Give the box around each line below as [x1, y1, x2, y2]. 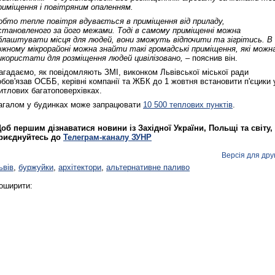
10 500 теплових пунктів [143, 100, 233, 110]
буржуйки [18, 163, 53, 172]
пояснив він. [192, 53, 242, 63]
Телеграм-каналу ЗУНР [63, 133, 152, 142]
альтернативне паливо [106, 163, 190, 172]
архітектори [58, 163, 101, 172]
